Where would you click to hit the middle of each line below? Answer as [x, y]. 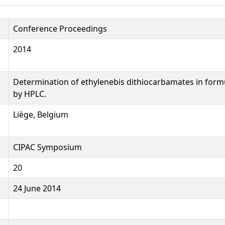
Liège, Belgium [41, 114]
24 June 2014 [37, 188]
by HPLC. [30, 94]
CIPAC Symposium [47, 147]
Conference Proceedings [60, 28]
